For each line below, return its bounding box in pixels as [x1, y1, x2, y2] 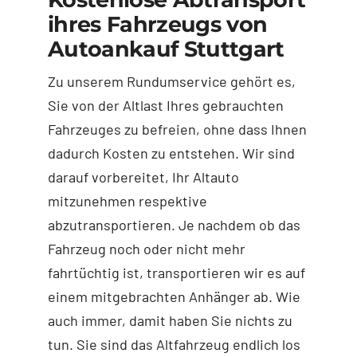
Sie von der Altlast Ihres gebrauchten [47, 96, 284, 114]
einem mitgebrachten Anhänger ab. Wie [47, 287, 300, 305]
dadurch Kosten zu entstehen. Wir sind [47, 143, 295, 162]
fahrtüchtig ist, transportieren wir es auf [47, 263, 305, 281]
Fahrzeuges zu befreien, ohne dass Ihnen [47, 120, 307, 138]
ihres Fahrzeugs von [47, 10, 268, 37]
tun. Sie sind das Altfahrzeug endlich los [47, 335, 300, 353]
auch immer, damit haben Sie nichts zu [47, 311, 292, 329]
